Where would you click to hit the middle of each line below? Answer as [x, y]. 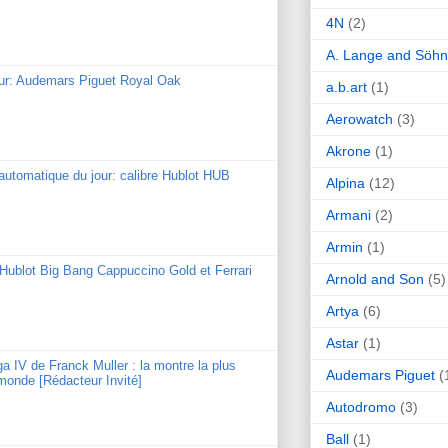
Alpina [345, 182]
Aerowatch [359, 118]
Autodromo [361, 406]
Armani [348, 214]
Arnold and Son [375, 278]
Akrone [348, 150]
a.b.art [346, 86]
